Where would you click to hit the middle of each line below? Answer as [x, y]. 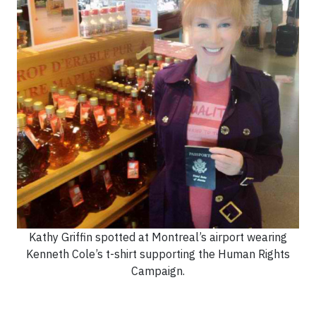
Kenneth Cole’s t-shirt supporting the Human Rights [158, 254]
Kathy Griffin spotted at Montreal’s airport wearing [158, 237]
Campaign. [158, 271]
